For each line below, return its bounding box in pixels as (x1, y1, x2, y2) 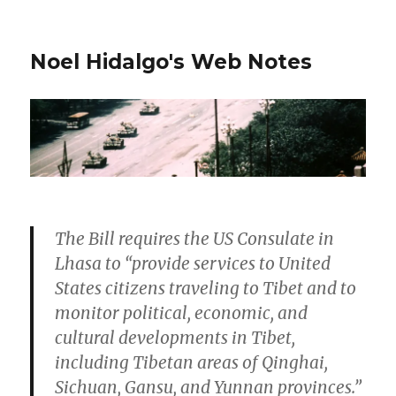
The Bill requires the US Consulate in (55, 228, 335, 250)
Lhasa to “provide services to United (55, 253, 331, 275)
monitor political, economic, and (55, 302, 308, 324)
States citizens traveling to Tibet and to (55, 278, 357, 300)
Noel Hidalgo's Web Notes (30, 49, 313, 74)
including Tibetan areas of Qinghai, (55, 352, 329, 374)
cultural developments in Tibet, (55, 327, 296, 349)
